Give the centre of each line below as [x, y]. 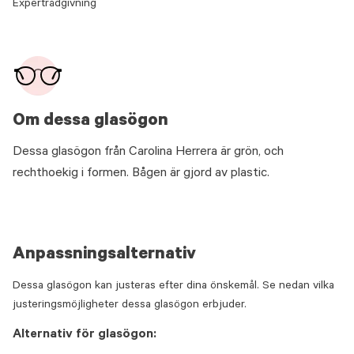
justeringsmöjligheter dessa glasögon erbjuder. [130, 306]
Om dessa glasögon [90, 122]
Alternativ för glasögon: [85, 335]
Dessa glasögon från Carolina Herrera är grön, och [148, 153]
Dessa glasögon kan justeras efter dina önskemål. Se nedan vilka [173, 287]
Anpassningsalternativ [104, 255]
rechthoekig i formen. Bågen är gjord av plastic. [141, 174]
